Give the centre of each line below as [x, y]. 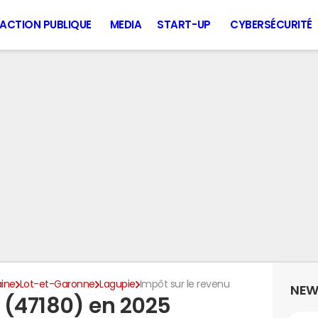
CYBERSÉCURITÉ [271, 24]
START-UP [184, 24]
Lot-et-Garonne [57, 284]
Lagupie [117, 284]
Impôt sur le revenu [185, 284]
